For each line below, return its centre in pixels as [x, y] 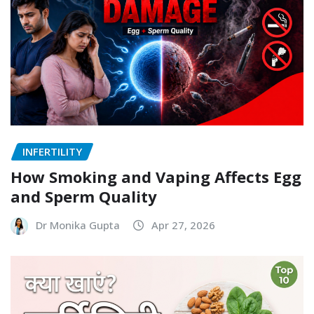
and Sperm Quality [84, 197]
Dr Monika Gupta [78, 225]
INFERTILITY [52, 151]
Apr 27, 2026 [183, 225]
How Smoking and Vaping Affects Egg [156, 177]
